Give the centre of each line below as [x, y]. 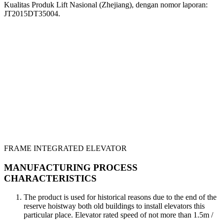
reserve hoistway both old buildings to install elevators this [114, 206]
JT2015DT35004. [32, 13]
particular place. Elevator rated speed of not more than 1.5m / [118, 215]
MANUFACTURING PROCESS [71, 167]
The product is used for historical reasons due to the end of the [120, 197]
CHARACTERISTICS [50, 178]
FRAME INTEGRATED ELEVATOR [65, 148]
